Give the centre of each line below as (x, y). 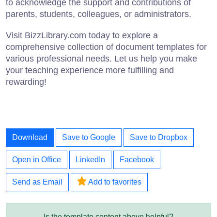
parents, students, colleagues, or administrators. (99, 14)
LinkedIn (90, 159)
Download (30, 137)
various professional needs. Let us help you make (101, 58)
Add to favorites (114, 182)
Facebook (137, 159)
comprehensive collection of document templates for (106, 47)
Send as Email (37, 182)
